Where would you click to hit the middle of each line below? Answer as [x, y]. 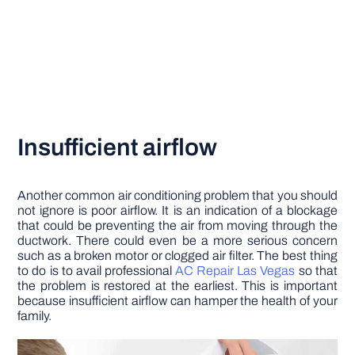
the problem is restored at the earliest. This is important [177, 286]
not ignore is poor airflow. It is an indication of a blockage [177, 211]
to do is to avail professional [97, 271]
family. [35, 316]
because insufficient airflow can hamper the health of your [177, 301]
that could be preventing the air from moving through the [177, 226]
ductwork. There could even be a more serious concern [177, 241]
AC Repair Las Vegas [235, 271]
